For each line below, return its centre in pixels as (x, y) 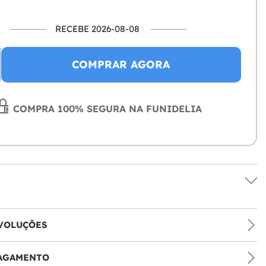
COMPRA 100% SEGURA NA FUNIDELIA (106, 109)
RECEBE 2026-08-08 (98, 29)
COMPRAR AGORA (121, 65)
